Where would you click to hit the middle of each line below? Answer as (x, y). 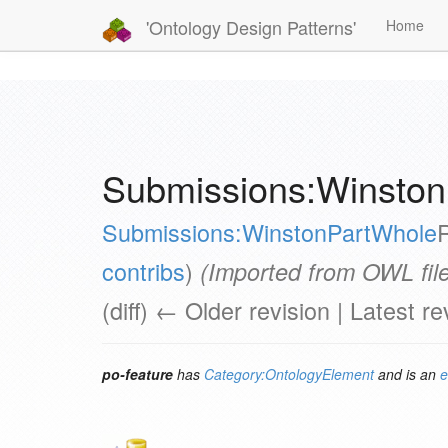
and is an (407, 374)
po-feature (137, 374)
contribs (143, 271)
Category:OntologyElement (289, 374)
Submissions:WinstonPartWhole (269, 232)
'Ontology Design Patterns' (248, 26)
